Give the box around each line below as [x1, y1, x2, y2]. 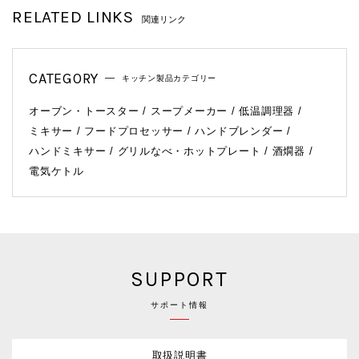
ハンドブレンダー [195, 125, 284, 138]
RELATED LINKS [12, 7, 134, 27]
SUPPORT [131, 267, 228, 292]
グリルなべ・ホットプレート [117, 145, 261, 158]
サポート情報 [151, 301, 208, 310]
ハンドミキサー [29, 145, 107, 158]
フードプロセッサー [84, 125, 184, 138]
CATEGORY [29, 70, 99, 88]
